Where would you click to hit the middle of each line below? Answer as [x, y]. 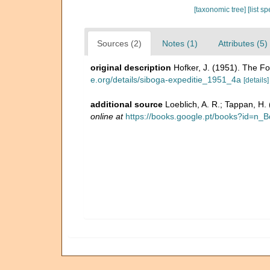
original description [131, 67]
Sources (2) [119, 43]
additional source [127, 104]
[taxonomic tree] [221, 9]
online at [107, 116]
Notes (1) [180, 43]
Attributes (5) [243, 43]
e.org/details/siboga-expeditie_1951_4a [166, 79]
